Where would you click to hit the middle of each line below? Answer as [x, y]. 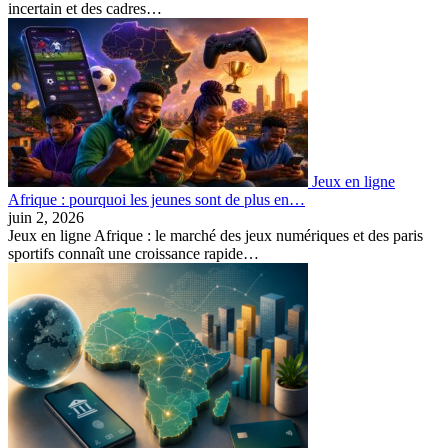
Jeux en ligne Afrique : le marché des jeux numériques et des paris [215, 236]
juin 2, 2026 [46, 218]
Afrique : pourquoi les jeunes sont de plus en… [156, 200]
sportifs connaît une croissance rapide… [133, 254]
